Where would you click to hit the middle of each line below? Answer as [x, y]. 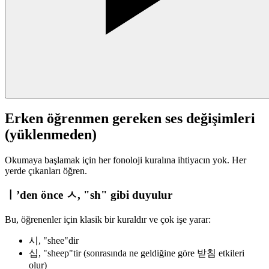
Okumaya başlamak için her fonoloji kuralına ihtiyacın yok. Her [125, 160]
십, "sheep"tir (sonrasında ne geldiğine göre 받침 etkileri [137, 253]
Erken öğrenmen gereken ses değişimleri [130, 118]
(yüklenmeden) [51, 134]
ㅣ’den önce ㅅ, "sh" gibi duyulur [89, 195]
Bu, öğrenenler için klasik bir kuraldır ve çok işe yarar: [108, 219]
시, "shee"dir [54, 240]
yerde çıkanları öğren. [46, 171]
